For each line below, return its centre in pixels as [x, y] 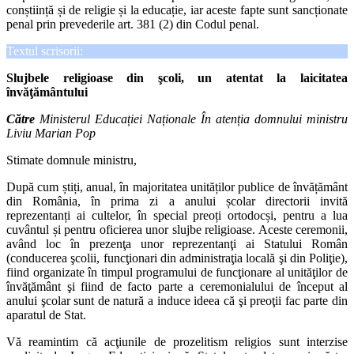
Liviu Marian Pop [51, 134]
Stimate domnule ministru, [72, 160]
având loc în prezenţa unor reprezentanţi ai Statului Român [177, 244]
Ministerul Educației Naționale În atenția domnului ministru [191, 119]
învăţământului [47, 92]
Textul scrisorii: [45, 51]
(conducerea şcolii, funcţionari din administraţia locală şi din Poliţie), [177, 258]
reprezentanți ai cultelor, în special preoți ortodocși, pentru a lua [177, 216]
